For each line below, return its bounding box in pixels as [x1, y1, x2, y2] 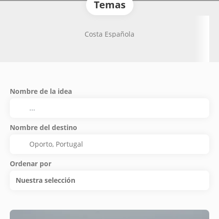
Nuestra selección [16, 175, 75, 185]
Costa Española [85, 29, 134, 39]
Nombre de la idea [10, 87, 72, 96]
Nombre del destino [10, 123, 77, 132]
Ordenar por [10, 159, 51, 168]
